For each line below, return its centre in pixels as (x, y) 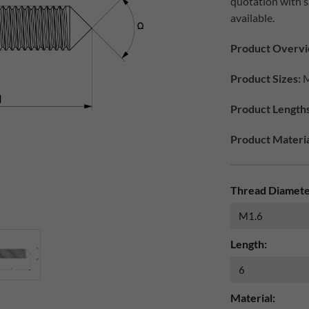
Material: (253, 298)
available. (253, 18)
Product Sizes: (266, 78)
